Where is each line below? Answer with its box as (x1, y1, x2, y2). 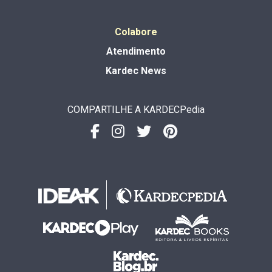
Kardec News (106, 64, 166, 76)
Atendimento (106, 45, 166, 57)
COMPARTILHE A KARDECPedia (67, 103, 205, 115)
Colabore (115, 25, 157, 38)
